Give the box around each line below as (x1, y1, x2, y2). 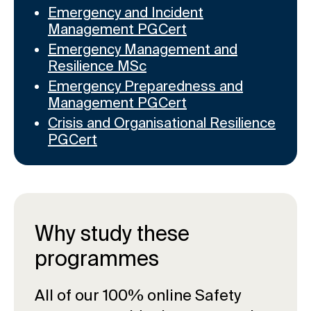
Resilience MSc (48, 58, 146, 74)
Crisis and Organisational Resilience (48, 115, 276, 131)
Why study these (35, 221, 190, 246)
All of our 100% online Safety (35, 286, 241, 304)
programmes (35, 246, 159, 271)
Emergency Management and (48, 41, 237, 58)
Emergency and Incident (48, 4, 203, 21)
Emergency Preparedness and (48, 78, 243, 94)
